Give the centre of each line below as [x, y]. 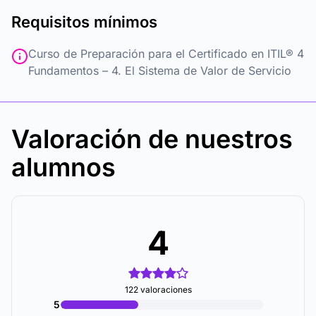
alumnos [63, 167]
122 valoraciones [158, 290]
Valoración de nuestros [152, 139]
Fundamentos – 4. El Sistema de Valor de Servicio [160, 71]
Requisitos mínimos [84, 22]
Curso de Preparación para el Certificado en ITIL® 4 [166, 54]
